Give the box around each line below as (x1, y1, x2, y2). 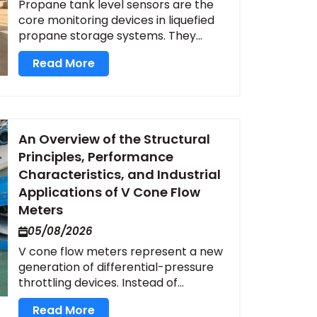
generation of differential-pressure (18, 259, 214, 276)
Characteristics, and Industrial (18, 166, 221, 184)
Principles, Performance (18, 148, 174, 166)
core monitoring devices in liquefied (18, 11, 215, 28)
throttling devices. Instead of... (18, 275, 185, 292)
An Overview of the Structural (18, 130, 211, 149)
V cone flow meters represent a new (18, 243, 224, 260)
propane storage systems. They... (18, 27, 203, 44)
